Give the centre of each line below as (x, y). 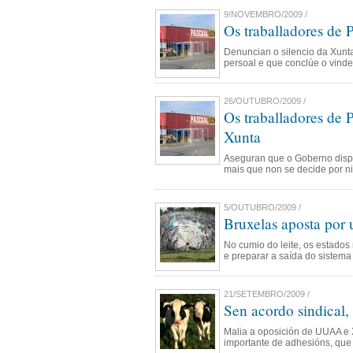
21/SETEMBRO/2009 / (267, 294)
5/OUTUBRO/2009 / (262, 207)
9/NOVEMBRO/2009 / (266, 14)
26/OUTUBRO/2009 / (265, 101)
